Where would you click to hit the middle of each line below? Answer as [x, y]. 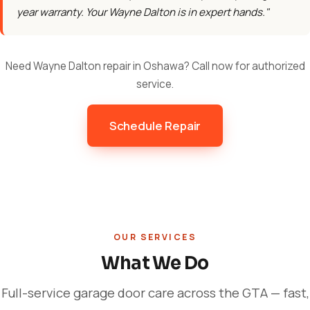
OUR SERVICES [155, 237]
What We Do [155, 263]
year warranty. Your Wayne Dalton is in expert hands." [143, 12]
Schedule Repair [155, 126]
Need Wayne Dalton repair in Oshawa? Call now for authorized [155, 66]
